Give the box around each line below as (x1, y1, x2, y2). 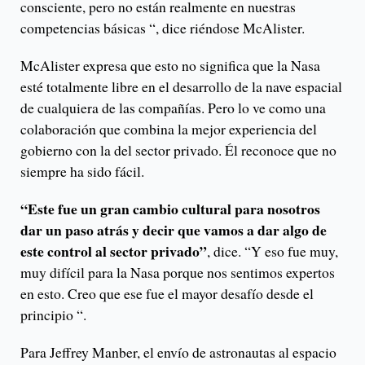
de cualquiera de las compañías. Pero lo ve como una (20, 97, 326, 117)
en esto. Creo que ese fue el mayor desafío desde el (20, 283, 314, 303)
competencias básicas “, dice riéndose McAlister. (20, 17, 305, 37)
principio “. (20, 304, 86, 324)
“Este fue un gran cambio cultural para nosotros (20, 197, 320, 219)
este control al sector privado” (20, 240, 207, 262)
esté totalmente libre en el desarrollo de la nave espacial (20, 76, 342, 96)
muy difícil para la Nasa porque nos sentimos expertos (20, 262, 335, 282)
